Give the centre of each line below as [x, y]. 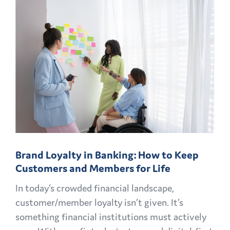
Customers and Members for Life [93, 168]
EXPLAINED [79, 104]
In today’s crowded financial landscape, [95, 188]
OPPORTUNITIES [90, 90]
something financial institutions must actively [111, 216]
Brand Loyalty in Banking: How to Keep [107, 155]
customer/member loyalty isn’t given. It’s [99, 202]
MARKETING [81, 45]
